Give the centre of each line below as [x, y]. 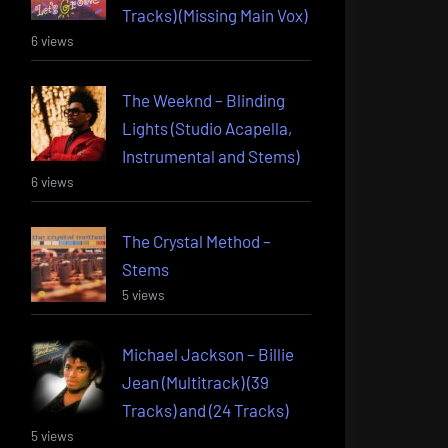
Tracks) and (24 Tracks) [205, 409]
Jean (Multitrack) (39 [195, 381]
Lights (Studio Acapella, [207, 127]
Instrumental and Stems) [210, 155]
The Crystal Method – [196, 240]
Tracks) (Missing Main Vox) [214, 14]
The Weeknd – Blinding [203, 99]
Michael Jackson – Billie [208, 353]
